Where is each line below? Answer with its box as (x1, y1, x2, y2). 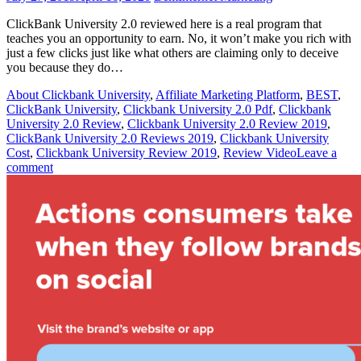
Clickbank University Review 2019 (36, 145, 217, 160)
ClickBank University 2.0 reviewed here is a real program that (6, 16, 322, 31)
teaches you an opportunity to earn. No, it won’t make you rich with (6, 31, 351, 45)
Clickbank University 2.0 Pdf (123, 102, 272, 116)
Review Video (223, 145, 297, 160)
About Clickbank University (6, 87, 150, 102)
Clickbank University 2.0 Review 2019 (127, 116, 327, 131)
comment (6, 160, 53, 174)
